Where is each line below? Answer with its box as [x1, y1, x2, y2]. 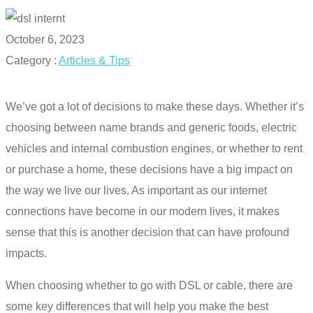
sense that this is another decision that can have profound [6, 226, 289, 238]
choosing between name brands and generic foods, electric [6, 122, 297, 133]
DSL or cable [179, 279, 243, 291]
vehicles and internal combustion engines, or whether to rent [6, 143, 303, 154]
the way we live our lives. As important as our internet [6, 184, 267, 196]
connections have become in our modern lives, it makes [6, 205, 279, 217]
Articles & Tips [59, 54, 130, 66]
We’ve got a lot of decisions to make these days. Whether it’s [6, 101, 304, 112]
